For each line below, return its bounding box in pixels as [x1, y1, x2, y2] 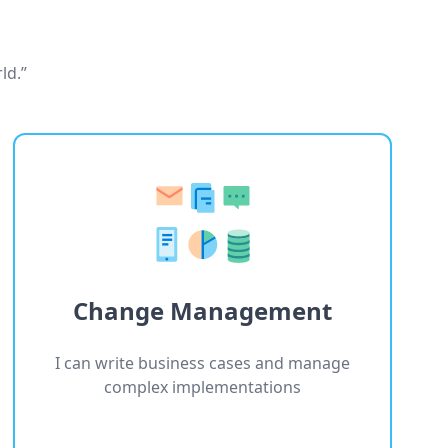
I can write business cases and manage [55, 352, 351, 374]
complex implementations [104, 376, 302, 398]
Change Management [73, 294, 333, 327]
